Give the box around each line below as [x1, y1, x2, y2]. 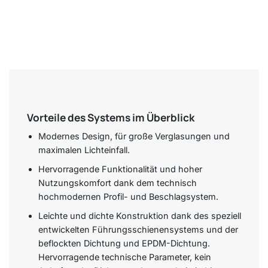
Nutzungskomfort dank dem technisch [38, 178, 197, 188]
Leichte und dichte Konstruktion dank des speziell [38, 210, 241, 221]
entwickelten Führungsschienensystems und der [38, 224, 238, 234]
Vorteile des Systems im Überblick [27, 110, 194, 124]
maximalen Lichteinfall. [38, 145, 130, 156]
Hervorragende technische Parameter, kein [38, 251, 211, 262]
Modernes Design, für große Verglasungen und [38, 131, 230, 142]
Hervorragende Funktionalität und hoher [38, 164, 202, 175]
